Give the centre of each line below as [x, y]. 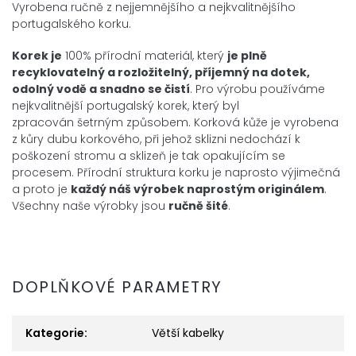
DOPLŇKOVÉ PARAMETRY [117, 286]
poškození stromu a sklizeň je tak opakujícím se [149, 156]
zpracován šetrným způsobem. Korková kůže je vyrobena [175, 123]
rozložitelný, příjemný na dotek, [214, 73]
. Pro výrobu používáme [257, 89]
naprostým [222, 190]
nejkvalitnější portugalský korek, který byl [126, 106]
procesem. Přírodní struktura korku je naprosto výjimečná [176, 173]
